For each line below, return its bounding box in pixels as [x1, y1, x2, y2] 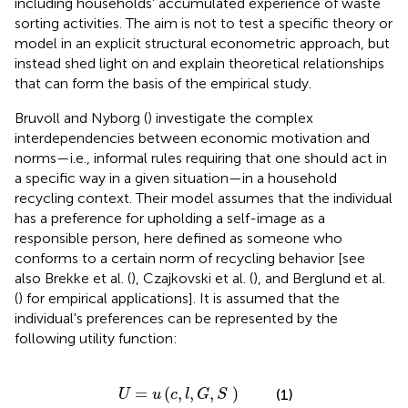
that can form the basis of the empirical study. [15, 74, 311, 92]
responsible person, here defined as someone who [15, 229, 342, 247]
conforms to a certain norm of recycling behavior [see [15, 249, 365, 267]
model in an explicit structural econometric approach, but [15, 34, 390, 52]
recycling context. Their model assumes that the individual [15, 189, 393, 207]
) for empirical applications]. [18, 289, 196, 307]
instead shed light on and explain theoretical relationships [15, 54, 384, 72]
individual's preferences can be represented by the [15, 309, 338, 327]
